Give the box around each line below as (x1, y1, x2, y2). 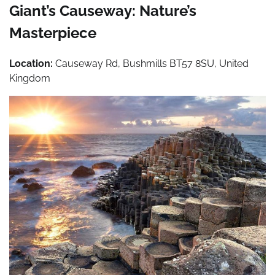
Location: (9, 57, 53, 69)
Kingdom (9, 72, 50, 84)
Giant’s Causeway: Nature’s (9, 1, 196, 20)
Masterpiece (9, 23, 96, 42)
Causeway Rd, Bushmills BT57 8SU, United (53, 57, 249, 69)
